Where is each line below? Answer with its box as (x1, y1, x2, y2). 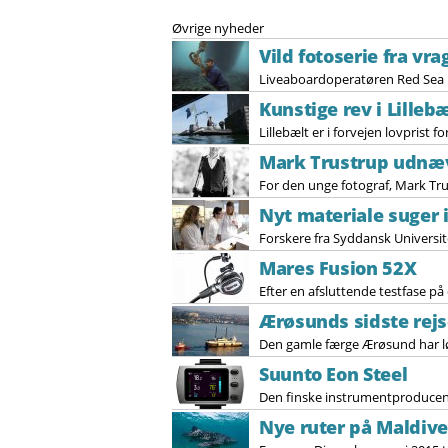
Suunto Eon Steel (259, 362, 408, 387)
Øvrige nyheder (172, 19, 264, 38)
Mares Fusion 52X (259, 256, 417, 281)
